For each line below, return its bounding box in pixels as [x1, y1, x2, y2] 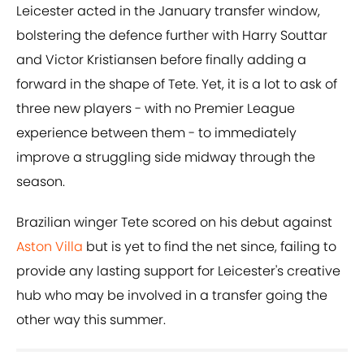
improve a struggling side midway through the [16, 148, 315, 167]
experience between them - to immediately [16, 123, 297, 143]
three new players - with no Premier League [16, 99, 295, 119]
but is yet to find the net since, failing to [83, 237, 336, 257]
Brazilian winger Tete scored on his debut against [16, 213, 332, 232]
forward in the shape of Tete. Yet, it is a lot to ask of [16, 75, 337, 94]
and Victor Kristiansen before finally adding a [16, 50, 306, 70]
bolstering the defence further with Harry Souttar [16, 26, 327, 45]
